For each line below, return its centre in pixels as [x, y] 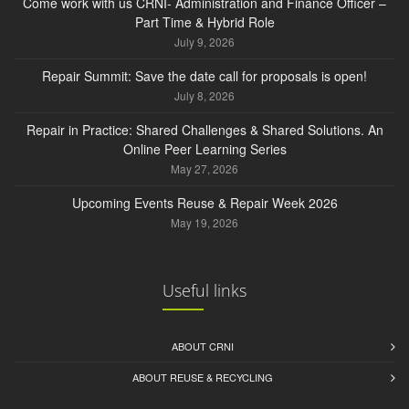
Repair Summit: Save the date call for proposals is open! [204, 76]
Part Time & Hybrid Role [204, 22]
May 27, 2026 [204, 169]
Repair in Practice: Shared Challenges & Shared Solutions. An [204, 130]
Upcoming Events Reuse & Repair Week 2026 [204, 203]
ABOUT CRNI [202, 346]
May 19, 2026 [204, 223]
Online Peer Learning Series [204, 149]
